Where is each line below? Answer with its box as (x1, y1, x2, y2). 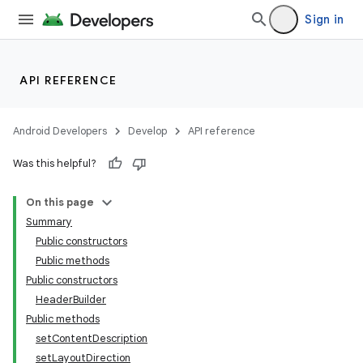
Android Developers (13, 124, 107, 138)
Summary (26, 215, 72, 228)
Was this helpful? (13, 156, 96, 170)
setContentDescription (36, 331, 147, 345)
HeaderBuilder (36, 293, 106, 306)
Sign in (305, 12, 344, 27)
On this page (26, 195, 94, 209)
